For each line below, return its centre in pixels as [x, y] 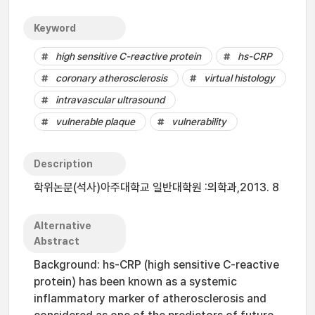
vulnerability [199, 122]
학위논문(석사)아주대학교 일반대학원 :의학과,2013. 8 [156, 187]
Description [63, 164]
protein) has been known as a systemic [135, 282]
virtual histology [239, 78]
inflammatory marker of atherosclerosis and [150, 298]
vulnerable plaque [95, 122]
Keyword [55, 28]
